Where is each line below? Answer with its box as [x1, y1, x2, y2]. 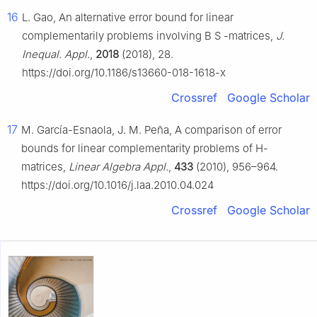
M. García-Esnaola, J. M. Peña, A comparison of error [21, 123, 282, 137]
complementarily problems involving [22, 29, 204, 43]
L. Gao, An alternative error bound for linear [22, 11, 234, 25]
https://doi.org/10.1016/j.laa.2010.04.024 [21, 178, 214, 192]
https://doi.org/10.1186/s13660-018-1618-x [22, 66, 226, 80]
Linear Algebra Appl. [69, 160, 168, 174]
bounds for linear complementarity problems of [21, 142, 255, 156]
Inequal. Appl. [22, 47, 90, 62]
